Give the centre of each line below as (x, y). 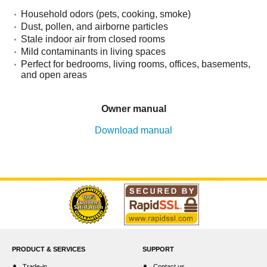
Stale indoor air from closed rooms (93, 39)
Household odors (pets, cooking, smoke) (106, 14)
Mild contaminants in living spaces (93, 52)
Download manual (133, 130)
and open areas (54, 75)
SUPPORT (158, 249)
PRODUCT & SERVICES (49, 249)
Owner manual (133, 109)
